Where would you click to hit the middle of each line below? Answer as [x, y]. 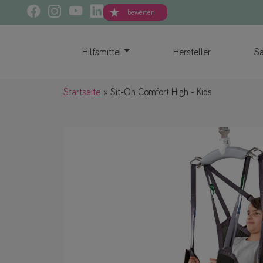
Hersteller [192, 52]
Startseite [82, 92]
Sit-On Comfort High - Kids [160, 92]
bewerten [141, 12]
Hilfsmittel [102, 52]
